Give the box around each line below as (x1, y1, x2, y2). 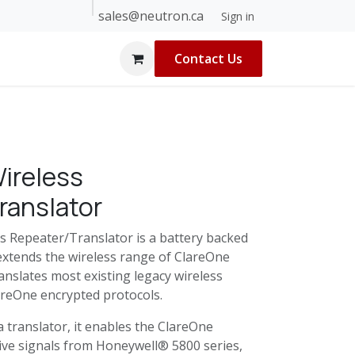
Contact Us (174, 50, 242, 67)
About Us (65, 8, 113, 24)
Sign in (221, 8, 254, 24)
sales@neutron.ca (98, 7, 207, 25)
